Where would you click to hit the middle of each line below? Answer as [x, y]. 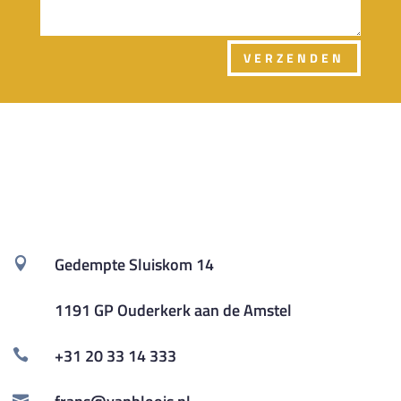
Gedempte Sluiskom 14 [134, 264]
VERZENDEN [294, 58]
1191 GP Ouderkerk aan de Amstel [173, 310]
